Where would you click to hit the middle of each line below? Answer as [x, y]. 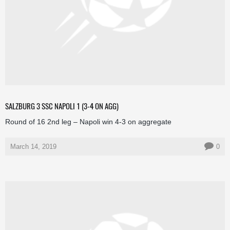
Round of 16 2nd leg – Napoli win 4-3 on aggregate [88, 121]
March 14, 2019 [33, 146]
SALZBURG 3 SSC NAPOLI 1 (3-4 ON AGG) [62, 106]
